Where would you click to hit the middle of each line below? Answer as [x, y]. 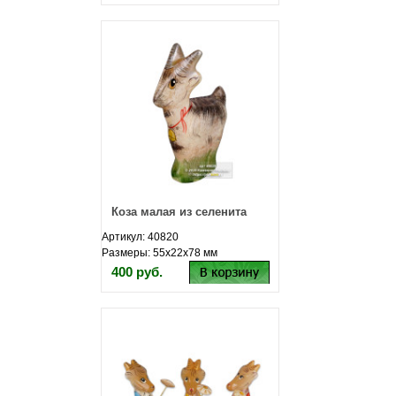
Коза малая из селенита [179, 212]
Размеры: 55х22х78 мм [160, 253]
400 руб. [137, 272]
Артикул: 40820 [140, 237]
